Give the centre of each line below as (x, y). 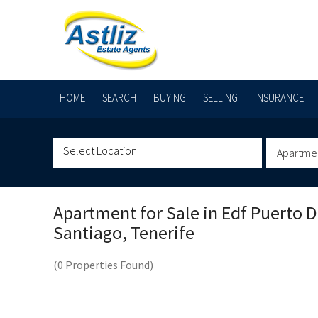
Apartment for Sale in (137, 213)
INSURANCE (279, 98)
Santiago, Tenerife (124, 232)
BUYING (169, 98)
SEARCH (119, 98)
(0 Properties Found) (103, 265)
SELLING (220, 98)
